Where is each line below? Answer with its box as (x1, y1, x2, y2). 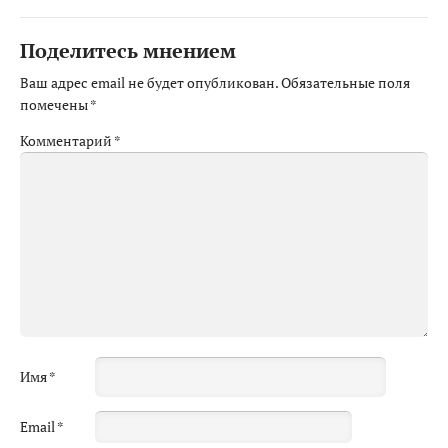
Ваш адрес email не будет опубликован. (20, 72, 278, 92)
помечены (20, 94, 90, 114)
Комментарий (20, 130, 114, 150)
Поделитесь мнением (20, 36, 236, 64)
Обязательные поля (281, 72, 410, 92)
